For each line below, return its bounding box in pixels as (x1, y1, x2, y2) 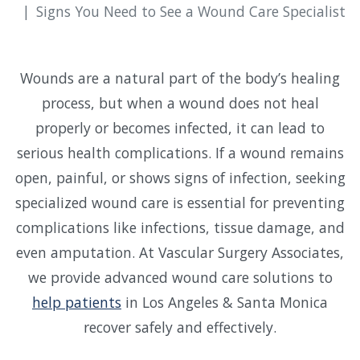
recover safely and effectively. (84, 317, 276, 337)
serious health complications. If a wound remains (16, 143, 344, 163)
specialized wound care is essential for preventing (15, 193, 345, 213)
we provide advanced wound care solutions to (27, 268, 333, 288)
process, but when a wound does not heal (41, 93, 319, 113)
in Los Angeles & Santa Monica (121, 292, 328, 313)
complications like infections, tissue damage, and (15, 218, 345, 238)
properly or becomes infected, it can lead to (35, 118, 325, 138)
